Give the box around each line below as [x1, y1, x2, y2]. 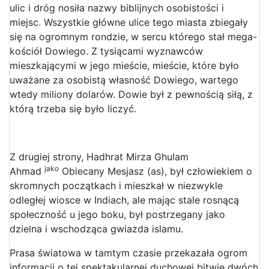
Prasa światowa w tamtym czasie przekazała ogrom [10, 246, 247, 259]
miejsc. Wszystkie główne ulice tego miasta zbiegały [10, 16, 248, 28]
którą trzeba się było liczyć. [10, 102, 136, 115]
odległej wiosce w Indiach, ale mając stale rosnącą [10, 193, 239, 206]
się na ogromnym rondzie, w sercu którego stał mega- [10, 30, 257, 43]
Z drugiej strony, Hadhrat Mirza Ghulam [10, 150, 189, 163]
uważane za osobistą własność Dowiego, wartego [10, 73, 238, 86]
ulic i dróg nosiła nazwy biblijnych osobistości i [10, 1, 224, 14]
